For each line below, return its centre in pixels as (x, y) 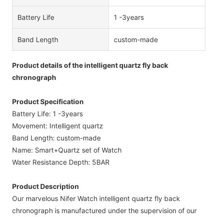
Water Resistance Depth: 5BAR (61, 162)
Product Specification (48, 101)
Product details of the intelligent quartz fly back (90, 65)
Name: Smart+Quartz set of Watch (67, 150)
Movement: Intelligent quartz (58, 125)
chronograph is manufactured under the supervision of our (104, 210)
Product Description (46, 186)
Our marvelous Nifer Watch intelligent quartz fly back (96, 198)
